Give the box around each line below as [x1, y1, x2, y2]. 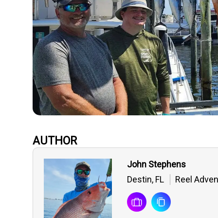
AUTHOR [33, 134, 77, 148]
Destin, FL [127, 174, 164, 185]
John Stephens [127, 159, 186, 170]
